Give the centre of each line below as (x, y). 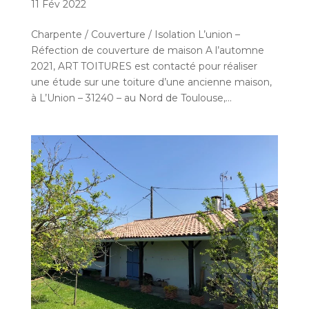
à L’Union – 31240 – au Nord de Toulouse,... (131, 98)
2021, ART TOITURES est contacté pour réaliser (144, 66)
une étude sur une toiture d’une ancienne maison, (151, 82)
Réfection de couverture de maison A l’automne (147, 50)
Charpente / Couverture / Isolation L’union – (135, 34)
